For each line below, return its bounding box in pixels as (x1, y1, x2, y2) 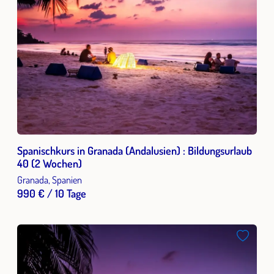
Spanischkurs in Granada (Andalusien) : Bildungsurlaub (17, 144, 252, 157)
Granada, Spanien (17, 173, 82, 186)
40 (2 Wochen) (17, 157, 82, 170)
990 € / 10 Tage (17, 187, 86, 200)
